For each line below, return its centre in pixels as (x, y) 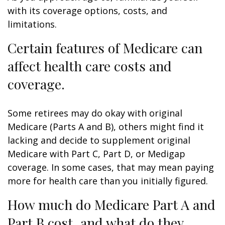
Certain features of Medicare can (105, 48)
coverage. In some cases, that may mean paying (111, 167)
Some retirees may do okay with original (95, 113)
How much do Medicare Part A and (111, 204)
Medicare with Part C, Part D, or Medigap (96, 154)
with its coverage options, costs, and (87, 11)
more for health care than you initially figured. (108, 181)
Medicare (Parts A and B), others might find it (106, 127)
